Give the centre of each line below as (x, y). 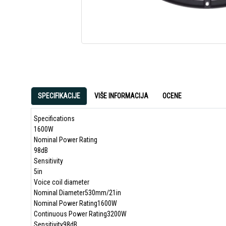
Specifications (54, 119)
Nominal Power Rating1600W (75, 203)
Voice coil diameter (61, 182)
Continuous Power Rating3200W (80, 214)
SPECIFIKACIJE (59, 96)
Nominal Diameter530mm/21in (77, 193)
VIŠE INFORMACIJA (121, 96)
